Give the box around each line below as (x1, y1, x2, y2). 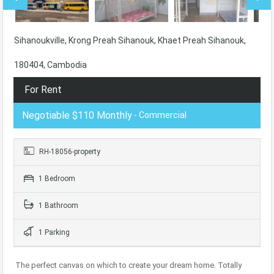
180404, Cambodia (14, 60, 87, 70)
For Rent (24, 84, 62, 96)
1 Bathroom (37, 201, 78, 210)
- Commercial (132, 110, 187, 120)
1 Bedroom (37, 174, 75, 183)
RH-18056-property (37, 147, 100, 157)
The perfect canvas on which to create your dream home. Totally (15, 261, 242, 270)
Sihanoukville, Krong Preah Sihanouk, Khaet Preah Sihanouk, (14, 35, 246, 46)
